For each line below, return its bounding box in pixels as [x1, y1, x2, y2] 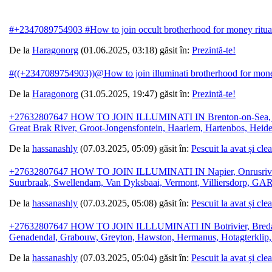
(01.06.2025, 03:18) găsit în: [78, 45, 192, 56]
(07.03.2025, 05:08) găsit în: [78, 198, 191, 209]
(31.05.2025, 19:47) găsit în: [78, 89, 192, 100]
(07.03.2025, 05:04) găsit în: [78, 253, 191, 263]
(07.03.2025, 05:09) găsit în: [78, 143, 191, 154]
